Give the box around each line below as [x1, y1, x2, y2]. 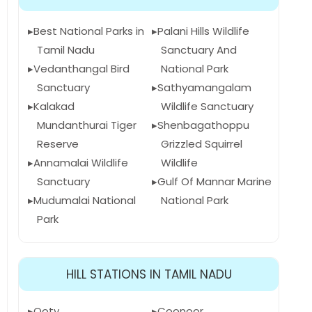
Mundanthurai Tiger [37, 118, 136, 132]
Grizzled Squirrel [160, 136, 242, 151]
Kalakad [33, 99, 75, 114]
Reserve [37, 136, 79, 151]
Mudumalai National [33, 193, 136, 208]
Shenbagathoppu [157, 118, 249, 132]
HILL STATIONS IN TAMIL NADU [65, 266, 232, 283]
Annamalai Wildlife [33, 155, 128, 170]
